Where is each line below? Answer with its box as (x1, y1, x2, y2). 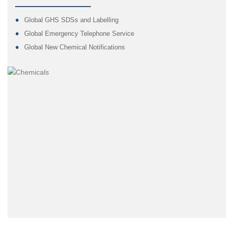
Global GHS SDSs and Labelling (24, 16, 119, 24)
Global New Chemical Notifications (24, 43, 125, 51)
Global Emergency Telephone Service (24, 30, 134, 37)
